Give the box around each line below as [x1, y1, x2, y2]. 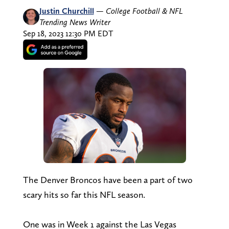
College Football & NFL [105, 6, 183, 16]
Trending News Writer [39, 17, 110, 27]
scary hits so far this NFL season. [22, 189, 145, 200]
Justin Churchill [39, 6, 94, 16]
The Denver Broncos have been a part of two [22, 174, 193, 185]
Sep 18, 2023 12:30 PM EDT [22, 28, 113, 38]
